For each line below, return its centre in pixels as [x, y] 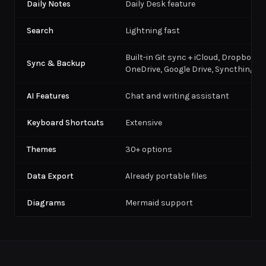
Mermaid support [159, 203]
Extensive [144, 123]
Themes [42, 149]
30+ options [149, 149]
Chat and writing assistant [177, 96]
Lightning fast [153, 31]
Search [40, 31]
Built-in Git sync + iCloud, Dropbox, [191, 57]
